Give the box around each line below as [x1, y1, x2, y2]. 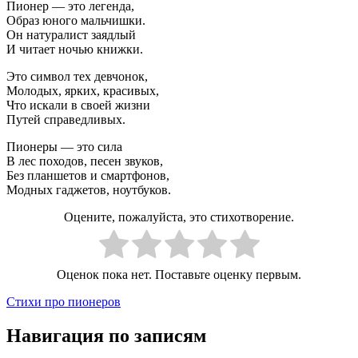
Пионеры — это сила [6, 139, 122, 153]
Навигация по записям [6, 324, 206, 346]
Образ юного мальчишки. [6, 13, 145, 27]
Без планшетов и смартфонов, [6, 168, 169, 182]
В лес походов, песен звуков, [6, 153, 163, 168]
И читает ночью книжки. [6, 42, 143, 56]
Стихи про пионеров [6, 294, 121, 308]
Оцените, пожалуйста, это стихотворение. [64, 209, 294, 224]
